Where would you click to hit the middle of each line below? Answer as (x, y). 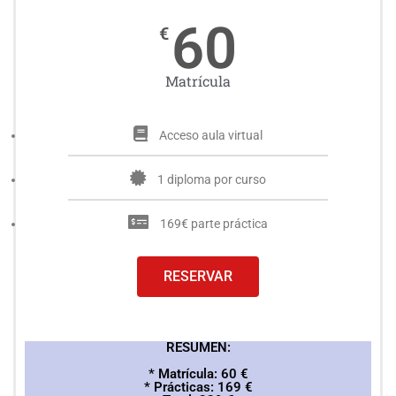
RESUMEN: (198, 347)
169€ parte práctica (214, 223)
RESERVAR (198, 276)
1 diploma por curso (212, 179)
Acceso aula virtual (211, 135)
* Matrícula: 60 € (198, 373)
